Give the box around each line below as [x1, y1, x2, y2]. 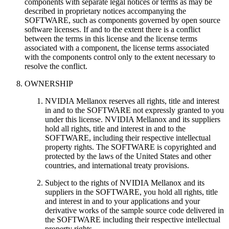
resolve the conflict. [25, 61, 87, 71]
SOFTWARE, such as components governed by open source [25, 15, 220, 25]
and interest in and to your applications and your [45, 196, 200, 205]
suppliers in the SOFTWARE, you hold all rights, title [45, 187, 218, 196]
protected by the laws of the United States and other [45, 151, 211, 161]
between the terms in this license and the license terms [25, 34, 197, 43]
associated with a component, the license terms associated [25, 43, 209, 52]
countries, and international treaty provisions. [45, 161, 189, 170]
